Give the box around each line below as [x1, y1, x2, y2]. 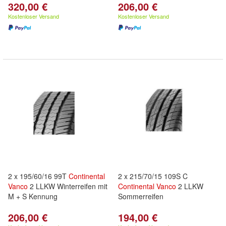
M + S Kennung [8, 191, 58, 201]
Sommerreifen [118, 191, 163, 201]
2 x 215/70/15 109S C [118, 171, 188, 181]
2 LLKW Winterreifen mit [28, 181, 107, 191]
